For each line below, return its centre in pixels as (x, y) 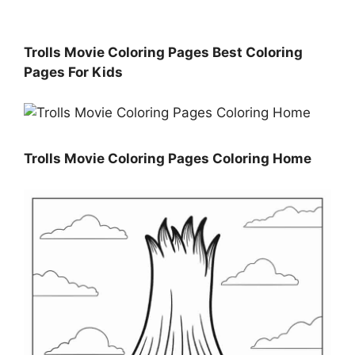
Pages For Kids (73, 73)
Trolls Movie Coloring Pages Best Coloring (163, 53)
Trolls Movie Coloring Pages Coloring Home (168, 159)
